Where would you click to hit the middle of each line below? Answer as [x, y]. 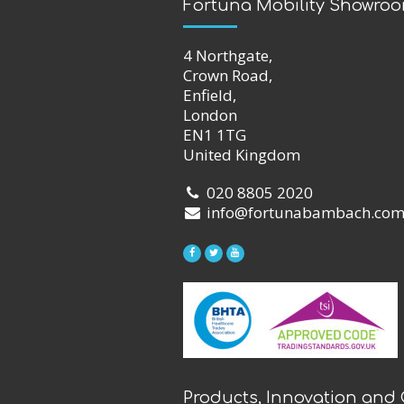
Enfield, [210, 95]
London [210, 115]
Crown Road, [228, 75]
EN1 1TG [215, 134]
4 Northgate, [228, 55]
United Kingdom [242, 154]
